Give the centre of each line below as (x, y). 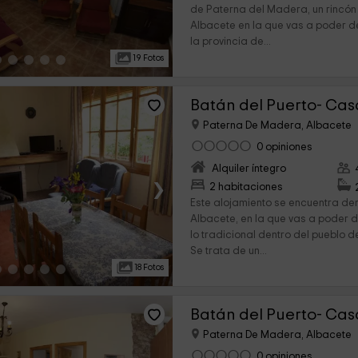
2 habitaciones (247, 187)
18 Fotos (149, 267)
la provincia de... (231, 42)
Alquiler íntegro (249, 169)
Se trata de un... (229, 252)
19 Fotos (148, 58)
